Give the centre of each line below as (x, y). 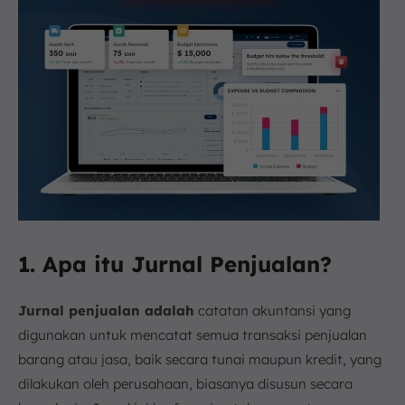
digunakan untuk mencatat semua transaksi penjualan (193, 335)
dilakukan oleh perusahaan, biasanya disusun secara (185, 384)
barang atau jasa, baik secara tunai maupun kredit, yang (200, 359)
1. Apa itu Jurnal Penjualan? (175, 264)
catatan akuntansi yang (273, 311)
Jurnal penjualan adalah (106, 311)
